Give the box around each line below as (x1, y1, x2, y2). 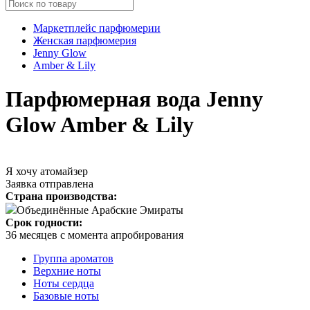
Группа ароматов (33, 252, 113, 264)
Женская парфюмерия (33, 34, 136, 46)
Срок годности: (6, 216, 82, 228)
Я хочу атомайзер (6, 165, 88, 177)
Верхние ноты (33, 264, 101, 277)
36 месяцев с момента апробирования (6, 228, 183, 241)
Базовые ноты (33, 289, 99, 302)
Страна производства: (6, 190, 117, 202)
